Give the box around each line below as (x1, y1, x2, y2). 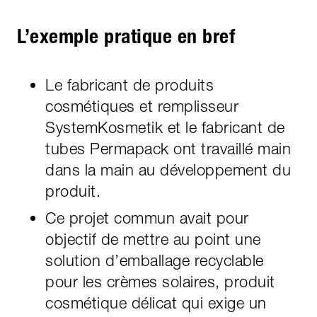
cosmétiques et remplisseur (45, 96, 238, 115)
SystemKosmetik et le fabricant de (45, 117, 285, 137)
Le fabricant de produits (45, 75, 214, 94)
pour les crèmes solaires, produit (45, 272, 275, 291)
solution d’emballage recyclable (45, 250, 264, 270)
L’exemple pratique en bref (17, 23, 235, 48)
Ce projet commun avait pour (45, 208, 249, 227)
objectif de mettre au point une (45, 229, 261, 248)
